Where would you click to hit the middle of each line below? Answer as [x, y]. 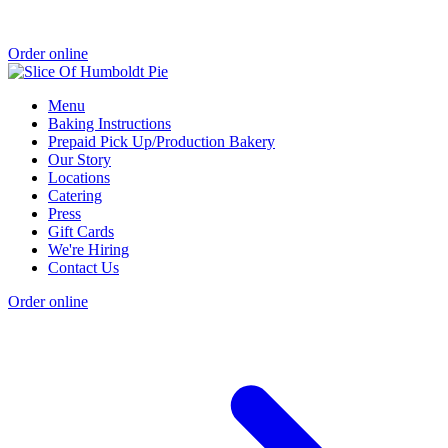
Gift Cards [81, 231]
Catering [75, 195]
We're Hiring [88, 249]
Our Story [79, 159]
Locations [79, 177]
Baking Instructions [109, 123]
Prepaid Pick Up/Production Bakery [161, 141]
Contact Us [83, 267]
